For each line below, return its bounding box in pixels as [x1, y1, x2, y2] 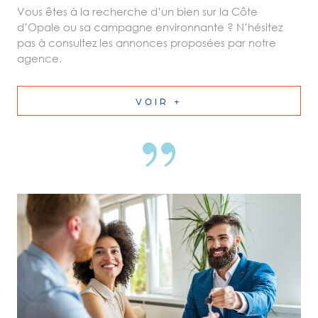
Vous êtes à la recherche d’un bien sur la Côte [17, 5, 258, 18]
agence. [17, 52, 62, 65]
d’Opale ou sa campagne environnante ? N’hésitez [17, 21, 283, 34]
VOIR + [136, 95, 182, 106]
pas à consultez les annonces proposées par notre [17, 36, 276, 50]
